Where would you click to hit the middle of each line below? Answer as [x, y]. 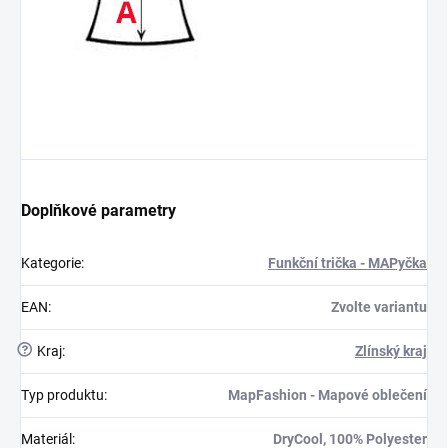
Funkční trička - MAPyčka [347, 262]
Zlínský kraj [391, 350]
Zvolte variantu [379, 306]
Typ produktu [62, 394]
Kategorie [51, 262]
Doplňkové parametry [98, 210]
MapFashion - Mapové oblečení [327, 394]
